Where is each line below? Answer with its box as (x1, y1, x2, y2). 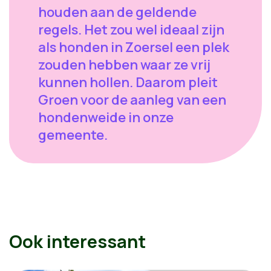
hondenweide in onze (38, 108, 174, 126)
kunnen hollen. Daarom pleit (38, 73, 218, 91)
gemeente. (38, 126, 108, 144)
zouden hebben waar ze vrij (38, 56, 211, 74)
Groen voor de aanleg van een (38, 91, 226, 109)
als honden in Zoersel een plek (38, 38, 229, 56)
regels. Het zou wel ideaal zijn (38, 21, 224, 39)
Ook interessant (9, 229, 146, 253)
